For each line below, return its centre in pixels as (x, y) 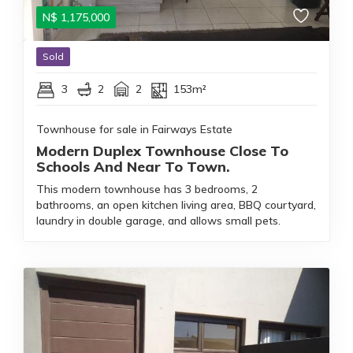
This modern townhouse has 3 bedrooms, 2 (147, 189)
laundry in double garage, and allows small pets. (158, 221)
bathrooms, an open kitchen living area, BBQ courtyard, (176, 205)
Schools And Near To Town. (133, 167)
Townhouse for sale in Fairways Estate (134, 129)
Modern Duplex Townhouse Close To (162, 151)
